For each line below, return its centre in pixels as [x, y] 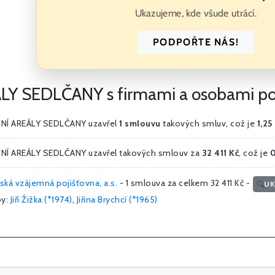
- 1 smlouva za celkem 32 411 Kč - [185, 183]
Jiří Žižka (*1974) [41, 200]
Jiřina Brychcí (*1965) [117, 200]
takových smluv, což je [209, 124]
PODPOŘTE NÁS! [196, 42]
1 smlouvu [140, 124]
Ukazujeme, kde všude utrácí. [196, 14]
